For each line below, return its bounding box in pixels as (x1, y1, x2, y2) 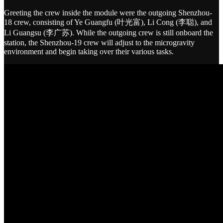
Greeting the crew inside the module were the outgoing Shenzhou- (4, 8, 212, 17)
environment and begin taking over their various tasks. (4, 47, 174, 56)
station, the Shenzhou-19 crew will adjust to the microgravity (4, 38, 195, 47)
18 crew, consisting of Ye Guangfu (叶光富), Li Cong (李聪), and (4, 18, 212, 27)
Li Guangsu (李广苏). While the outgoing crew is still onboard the (4, 28, 213, 37)
